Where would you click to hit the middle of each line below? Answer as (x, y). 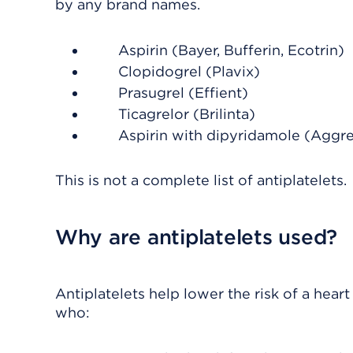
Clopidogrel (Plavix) (189, 71)
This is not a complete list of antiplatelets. (201, 180)
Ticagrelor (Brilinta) (187, 114)
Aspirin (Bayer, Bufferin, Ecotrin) (231, 50)
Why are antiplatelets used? (196, 237)
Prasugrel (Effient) (183, 93)
